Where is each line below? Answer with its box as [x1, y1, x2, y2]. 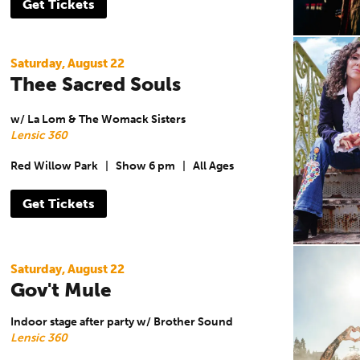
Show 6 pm [115, 159, 175, 174]
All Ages [192, 159, 234, 174]
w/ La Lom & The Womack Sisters [10, 112, 186, 126]
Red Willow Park [10, 159, 98, 174]
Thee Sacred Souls [10, 72, 181, 96]
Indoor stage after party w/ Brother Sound [10, 314, 233, 329]
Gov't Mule [10, 277, 112, 301]
